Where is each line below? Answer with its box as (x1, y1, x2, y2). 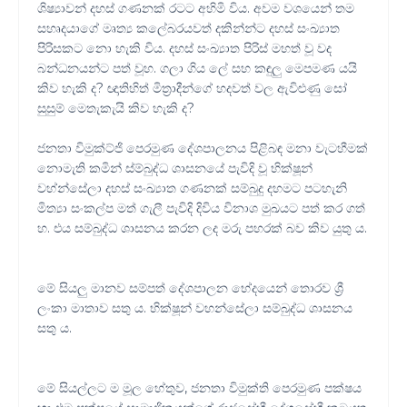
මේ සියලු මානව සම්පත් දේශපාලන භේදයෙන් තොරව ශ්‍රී (37, 280, 343, 297)
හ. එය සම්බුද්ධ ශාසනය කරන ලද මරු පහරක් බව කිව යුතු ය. (37, 220, 367, 237)
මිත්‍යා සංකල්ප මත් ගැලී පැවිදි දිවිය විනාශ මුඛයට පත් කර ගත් (37, 200, 365, 217)
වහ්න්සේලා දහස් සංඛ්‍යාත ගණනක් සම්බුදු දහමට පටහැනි (37, 180, 347, 197)
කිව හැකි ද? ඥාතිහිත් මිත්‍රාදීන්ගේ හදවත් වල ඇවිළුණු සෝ (37, 80, 347, 97)
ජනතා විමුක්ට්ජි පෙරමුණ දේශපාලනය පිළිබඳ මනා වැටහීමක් (37, 140, 368, 157)
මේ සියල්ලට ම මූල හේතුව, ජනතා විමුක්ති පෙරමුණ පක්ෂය (37, 380, 362, 397)
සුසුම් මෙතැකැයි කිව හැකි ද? (37, 100, 194, 117)
